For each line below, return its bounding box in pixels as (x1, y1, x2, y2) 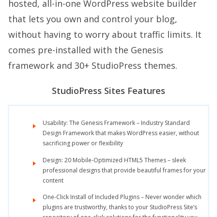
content (43, 176, 63, 185)
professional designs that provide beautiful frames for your (43, 166, 206, 174)
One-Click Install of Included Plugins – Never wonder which (43, 192, 201, 201)
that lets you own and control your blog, (8, 13, 177, 25)
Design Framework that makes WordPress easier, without (43, 129, 199, 138)
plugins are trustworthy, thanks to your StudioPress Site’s (43, 202, 197, 211)
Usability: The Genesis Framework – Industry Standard (43, 119, 190, 127)
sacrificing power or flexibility (43, 139, 123, 148)
